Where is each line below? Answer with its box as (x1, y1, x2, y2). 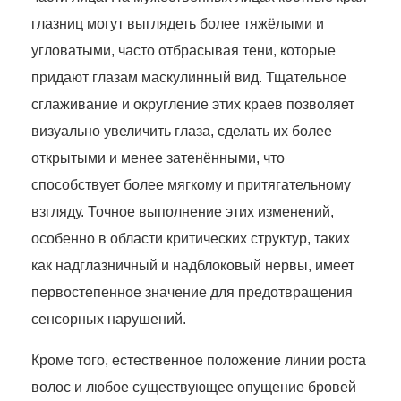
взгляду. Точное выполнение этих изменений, (31, 204, 334, 220)
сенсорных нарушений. (31, 311, 186, 328)
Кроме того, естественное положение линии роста (31, 353, 366, 369)
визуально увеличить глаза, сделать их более (31, 124, 332, 140)
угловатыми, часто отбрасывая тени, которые (31, 43, 336, 59)
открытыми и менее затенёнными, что (31, 150, 285, 166)
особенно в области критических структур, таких (31, 231, 350, 247)
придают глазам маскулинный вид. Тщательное (31, 70, 346, 86)
